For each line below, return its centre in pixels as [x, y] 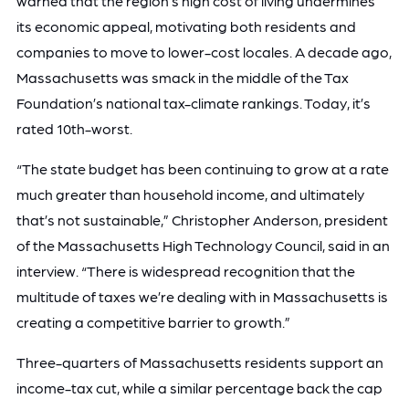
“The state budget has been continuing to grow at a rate [202, 168]
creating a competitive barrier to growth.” [153, 321]
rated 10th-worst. [74, 128]
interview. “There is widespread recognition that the [185, 270]
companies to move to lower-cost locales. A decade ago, [204, 51]
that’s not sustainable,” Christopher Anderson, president [202, 219]
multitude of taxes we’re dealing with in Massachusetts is [202, 296]
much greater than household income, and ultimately [190, 194]
